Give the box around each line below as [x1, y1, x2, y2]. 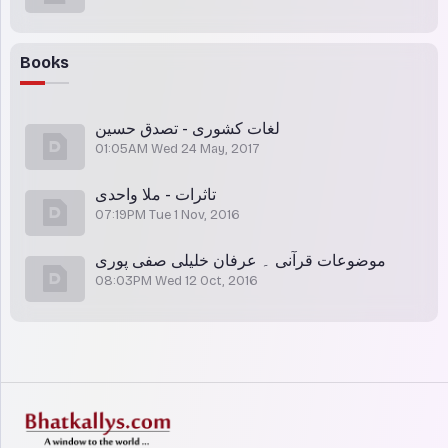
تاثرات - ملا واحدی [95, 185, 216, 204]
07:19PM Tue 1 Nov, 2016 [95, 207, 240, 223]
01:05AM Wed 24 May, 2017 [95, 141, 260, 157]
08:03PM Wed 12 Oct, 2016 [95, 273, 258, 289]
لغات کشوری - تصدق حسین [95, 119, 280, 138]
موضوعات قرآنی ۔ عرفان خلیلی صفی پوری [95, 251, 386, 270]
